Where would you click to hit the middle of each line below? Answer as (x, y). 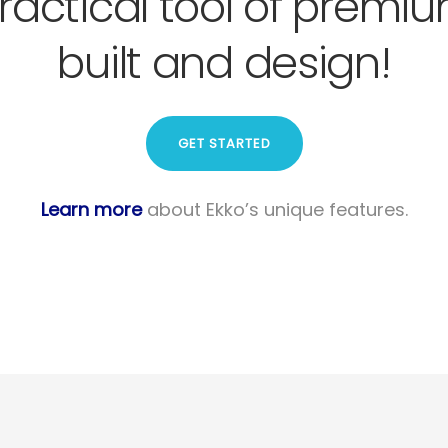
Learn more (91, 209)
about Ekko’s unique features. (274, 209)
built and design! (224, 63)
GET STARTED (224, 143)
